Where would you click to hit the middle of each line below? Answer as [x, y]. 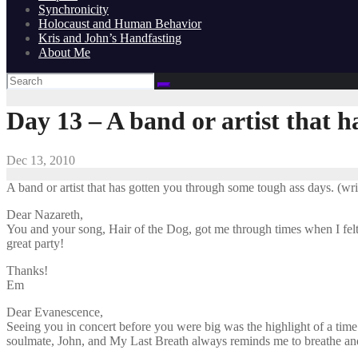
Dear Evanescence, [55, 312]
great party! [35, 243]
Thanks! [27, 270]
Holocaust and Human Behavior [120, 23]
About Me [64, 52]
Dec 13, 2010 [41, 160]
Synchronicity [74, 9]
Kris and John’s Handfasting [110, 38]
